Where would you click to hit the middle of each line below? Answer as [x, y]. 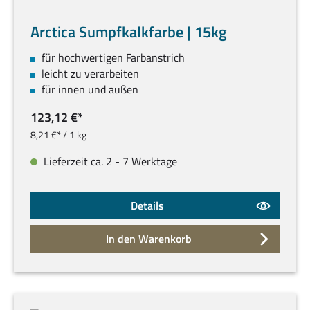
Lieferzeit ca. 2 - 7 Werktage [109, 162]
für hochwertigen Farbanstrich [113, 58]
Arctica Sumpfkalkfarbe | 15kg [129, 32]
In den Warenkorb [149, 239]
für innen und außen [90, 90]
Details [148, 206]
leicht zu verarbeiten [90, 74]
